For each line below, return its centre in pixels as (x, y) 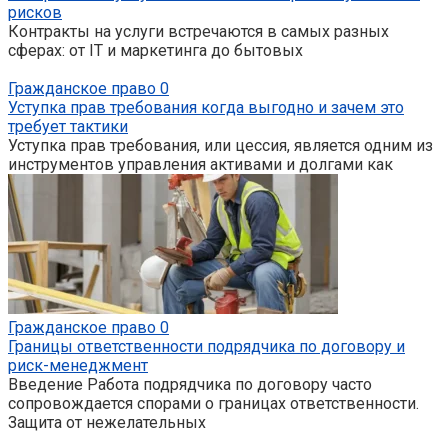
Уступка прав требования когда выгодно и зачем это (206, 107)
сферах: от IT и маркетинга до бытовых (155, 50)
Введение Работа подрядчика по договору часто (190, 384)
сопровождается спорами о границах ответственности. (213, 403)
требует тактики (68, 126)
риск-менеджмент (78, 365)
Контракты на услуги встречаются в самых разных (198, 31)
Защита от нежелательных (107, 422)
